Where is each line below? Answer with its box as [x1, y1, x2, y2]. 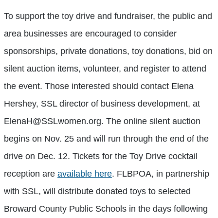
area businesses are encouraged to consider [4, 28, 177, 38]
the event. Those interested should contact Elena [4, 81, 194, 91]
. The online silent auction [101, 116, 200, 126]
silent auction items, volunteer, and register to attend [4, 63, 206, 73]
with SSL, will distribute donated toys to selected [4, 186, 191, 196]
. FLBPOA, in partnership [112, 168, 209, 179]
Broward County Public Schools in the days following [4, 203, 208, 214]
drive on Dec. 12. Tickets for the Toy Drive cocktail [4, 151, 198, 161]
